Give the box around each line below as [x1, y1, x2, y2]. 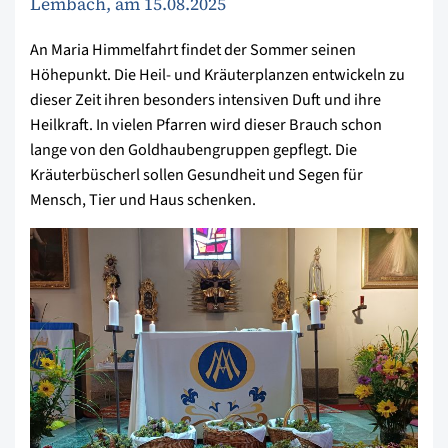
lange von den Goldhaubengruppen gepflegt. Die [30, 138, 357, 162]
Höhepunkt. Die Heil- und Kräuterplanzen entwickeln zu [30, 63, 405, 87]
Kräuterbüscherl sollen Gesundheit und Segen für [30, 163, 363, 187]
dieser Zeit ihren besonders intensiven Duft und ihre [30, 88, 381, 112]
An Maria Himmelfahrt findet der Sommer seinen [30, 38, 356, 62]
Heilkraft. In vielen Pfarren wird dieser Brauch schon [30, 113, 382, 137]
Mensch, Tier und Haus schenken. [30, 188, 256, 212]
